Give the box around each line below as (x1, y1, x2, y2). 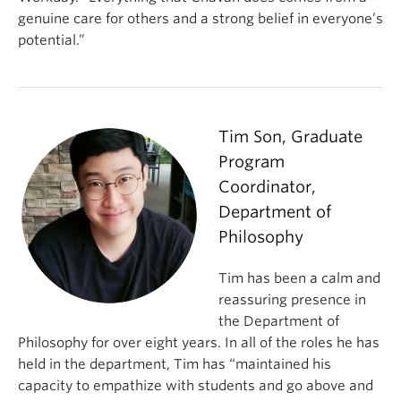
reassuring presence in (218, 292, 366, 308)
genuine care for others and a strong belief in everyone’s (18, 11, 383, 27)
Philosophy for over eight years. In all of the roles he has (18, 335, 380, 351)
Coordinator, (218, 177, 316, 196)
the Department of (218, 313, 339, 329)
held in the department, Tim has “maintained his (18, 356, 331, 372)
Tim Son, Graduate (218, 127, 363, 146)
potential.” (18, 32, 85, 48)
